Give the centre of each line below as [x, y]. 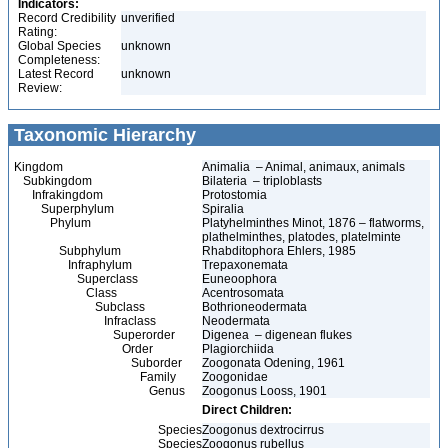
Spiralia [224, 209]
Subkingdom [53, 181]
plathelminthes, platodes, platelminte [301, 237]
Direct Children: [247, 410]
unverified [148, 18]
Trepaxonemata [246, 265]
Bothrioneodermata [256, 307]
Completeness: [59, 60]
